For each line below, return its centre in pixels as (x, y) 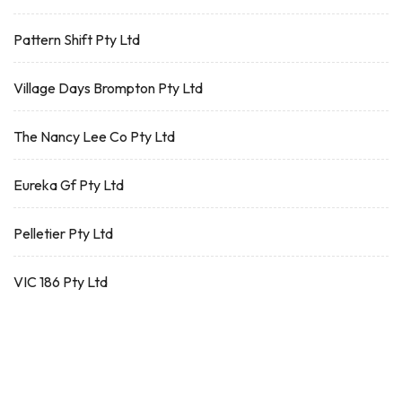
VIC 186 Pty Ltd (61, 282)
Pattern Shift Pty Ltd (77, 39)
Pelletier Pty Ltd (63, 233)
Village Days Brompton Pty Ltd (108, 88)
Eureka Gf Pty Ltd (69, 185)
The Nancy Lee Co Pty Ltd (94, 136)
